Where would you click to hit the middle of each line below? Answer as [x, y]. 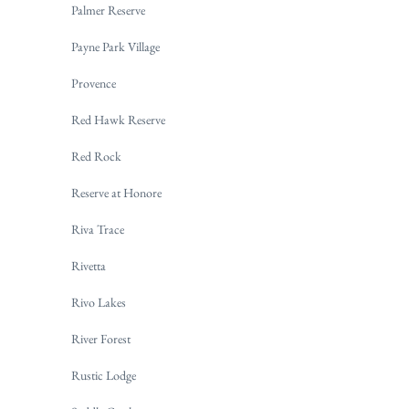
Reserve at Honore [116, 193]
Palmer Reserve [108, 10]
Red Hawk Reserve [118, 120]
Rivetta [89, 266]
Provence [94, 84]
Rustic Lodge [104, 376]
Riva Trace [98, 230]
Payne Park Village [115, 47]
